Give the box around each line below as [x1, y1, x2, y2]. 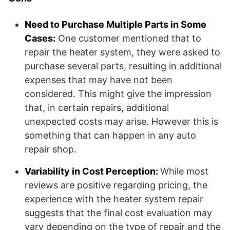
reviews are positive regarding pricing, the [25, 180, 207, 190]
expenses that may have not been [25, 74, 172, 85]
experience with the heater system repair [25, 194, 203, 204]
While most [160, 166, 208, 177]
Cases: [25, 33, 55, 44]
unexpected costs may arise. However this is [25, 116, 218, 127]
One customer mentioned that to [55, 33, 201, 44]
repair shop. [25, 144, 76, 155]
